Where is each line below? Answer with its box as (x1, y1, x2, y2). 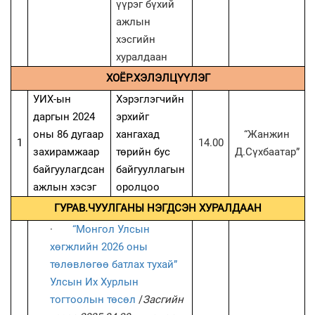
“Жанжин (244, 127, 290, 141)
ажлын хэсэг (33, 180, 97, 193)
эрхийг (116, 110, 150, 123)
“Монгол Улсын (72, 222, 150, 236)
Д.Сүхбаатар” (234, 145, 300, 158)
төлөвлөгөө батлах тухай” (50, 257, 178, 271)
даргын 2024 (33, 110, 96, 123)
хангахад (116, 127, 160, 141)
